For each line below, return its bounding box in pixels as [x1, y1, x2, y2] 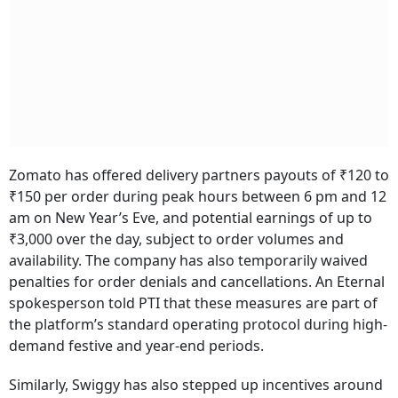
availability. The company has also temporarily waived [9, 251, 368, 271]
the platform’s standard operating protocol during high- [9, 314, 387, 335]
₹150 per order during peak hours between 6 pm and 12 [9, 187, 386, 207]
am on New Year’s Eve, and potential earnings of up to [9, 208, 372, 228]
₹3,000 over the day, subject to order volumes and [9, 229, 344, 250]
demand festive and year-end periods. [9, 336, 264, 356]
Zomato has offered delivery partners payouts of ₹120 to [9, 165, 389, 186]
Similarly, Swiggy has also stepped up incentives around [9, 375, 383, 395]
